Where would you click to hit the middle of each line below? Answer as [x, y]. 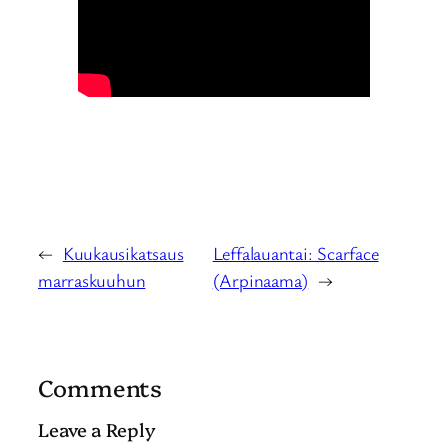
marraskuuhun [92, 280]
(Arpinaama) [260, 280]
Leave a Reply [97, 429]
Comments [100, 387]
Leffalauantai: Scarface [295, 253]
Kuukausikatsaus [123, 253]
